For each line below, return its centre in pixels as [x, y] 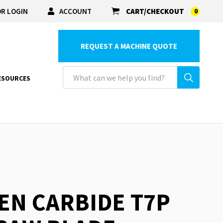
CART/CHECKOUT [155, 11]
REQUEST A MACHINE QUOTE [129, 46]
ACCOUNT [75, 11]
